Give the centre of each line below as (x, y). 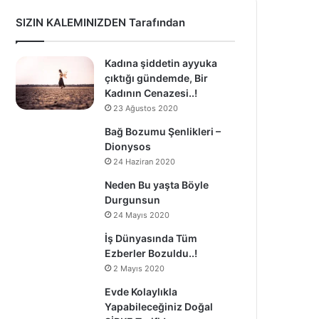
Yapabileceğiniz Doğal (159, 307)
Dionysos (128, 146)
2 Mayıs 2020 (139, 268)
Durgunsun (132, 200)
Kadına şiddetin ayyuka (161, 63)
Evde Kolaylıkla (141, 292)
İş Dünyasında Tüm (151, 238)
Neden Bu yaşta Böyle (157, 185)
